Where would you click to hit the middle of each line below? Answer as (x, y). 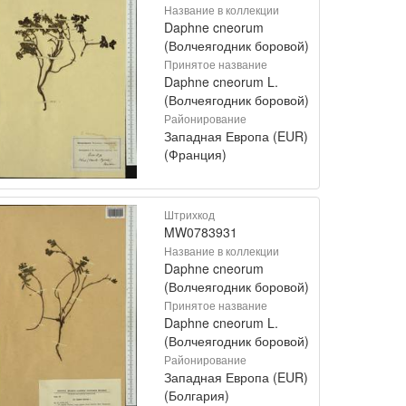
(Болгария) (197, 395)
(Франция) (195, 154)
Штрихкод (189, 214)
